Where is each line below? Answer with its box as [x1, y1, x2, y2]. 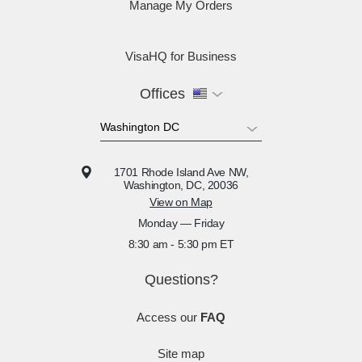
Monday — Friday [137, 217, 225, 229]
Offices [139, 86, 185, 102]
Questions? [144, 271, 218, 288]
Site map [158, 347, 204, 360]
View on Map [149, 196, 213, 208]
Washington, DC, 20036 [124, 179, 238, 192]
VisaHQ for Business [125, 49, 237, 63]
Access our [137, 310, 200, 324]
